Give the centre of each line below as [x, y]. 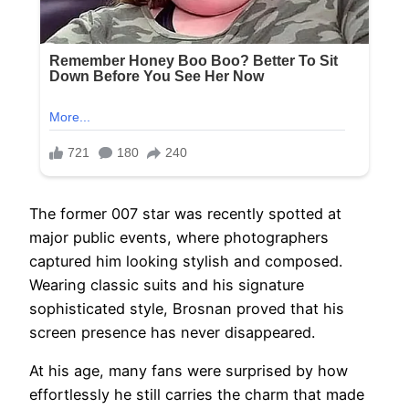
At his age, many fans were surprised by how [189, 371]
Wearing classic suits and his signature [167, 284]
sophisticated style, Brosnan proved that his [187, 308]
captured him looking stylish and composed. [186, 261]
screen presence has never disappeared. [172, 332]
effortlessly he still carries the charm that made [197, 395]
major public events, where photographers [179, 237]
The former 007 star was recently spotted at [185, 213]
